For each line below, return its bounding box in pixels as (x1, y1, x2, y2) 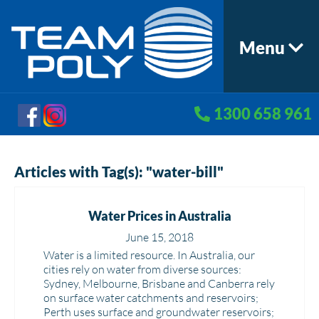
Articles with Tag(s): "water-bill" (14, 163, 224, 180)
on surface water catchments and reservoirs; (43, 291, 258, 305)
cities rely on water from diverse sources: (43, 262, 241, 276)
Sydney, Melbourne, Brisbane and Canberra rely (43, 276, 275, 291)
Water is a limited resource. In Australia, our (43, 248, 255, 262)
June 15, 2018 (125, 230, 194, 244)
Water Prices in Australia (88, 208, 231, 224)
